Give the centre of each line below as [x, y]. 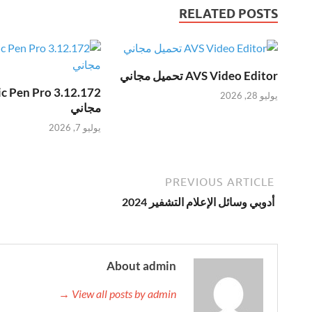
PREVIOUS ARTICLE [220, 182]
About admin [141, 266]
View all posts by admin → [124, 294]
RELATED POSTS [228, 13]
